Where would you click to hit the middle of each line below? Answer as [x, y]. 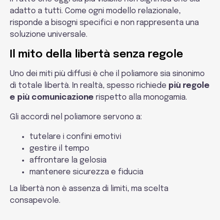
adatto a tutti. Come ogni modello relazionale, [95, 11]
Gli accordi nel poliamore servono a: [76, 117]
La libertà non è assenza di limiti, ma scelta [89, 189]
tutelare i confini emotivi [75, 137]
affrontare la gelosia [68, 160]
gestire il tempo [59, 149]
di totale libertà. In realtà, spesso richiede [89, 86]
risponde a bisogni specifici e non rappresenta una [104, 23]
